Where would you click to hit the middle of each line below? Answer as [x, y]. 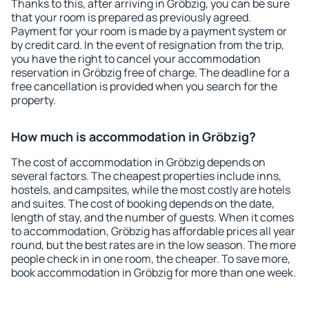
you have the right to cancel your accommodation [136, 59]
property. [33, 100]
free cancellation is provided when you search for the [144, 86]
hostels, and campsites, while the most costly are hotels [151, 190]
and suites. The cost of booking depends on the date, [143, 203]
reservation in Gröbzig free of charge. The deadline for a [150, 72]
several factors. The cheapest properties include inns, [146, 176]
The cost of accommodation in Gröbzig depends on [138, 162]
